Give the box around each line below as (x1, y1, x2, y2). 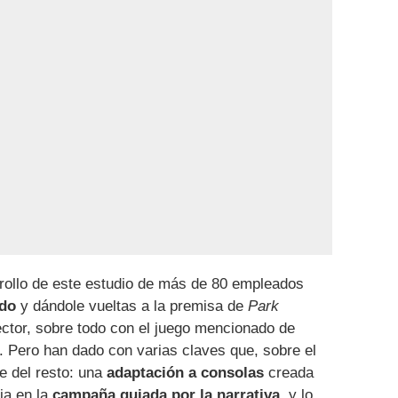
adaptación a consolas (107, 363, 264, 381)
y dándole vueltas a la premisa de (16, 297, 248, 314)
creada (264, 363, 314, 381)
